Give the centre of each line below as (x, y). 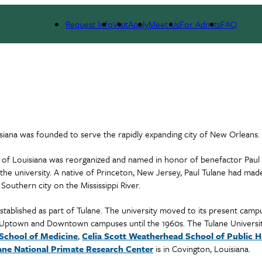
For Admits (200, 24)
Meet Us (164, 24)
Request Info (89, 24)
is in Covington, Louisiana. (202, 249)
